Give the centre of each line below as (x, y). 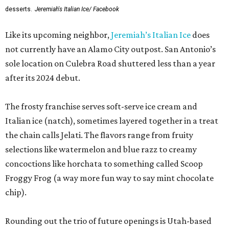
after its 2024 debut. (43, 78)
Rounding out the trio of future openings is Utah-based (108, 221)
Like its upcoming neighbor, (58, 35)
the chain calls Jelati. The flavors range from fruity (99, 135)
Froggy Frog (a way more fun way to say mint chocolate (109, 178)
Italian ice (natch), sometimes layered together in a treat (112, 121)
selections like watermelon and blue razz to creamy (101, 149)
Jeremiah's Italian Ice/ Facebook (77, 9)
